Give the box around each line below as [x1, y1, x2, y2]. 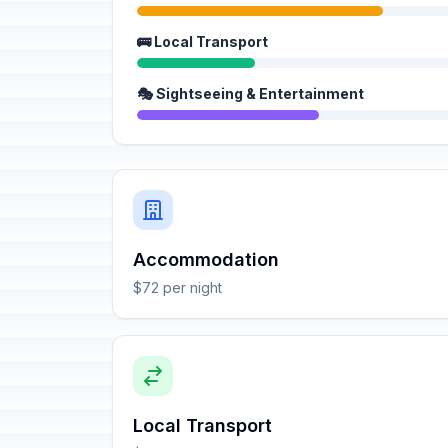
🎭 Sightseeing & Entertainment [137, 85, 364, 102]
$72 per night [133, 279, 222, 296]
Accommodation [133, 249, 279, 270]
